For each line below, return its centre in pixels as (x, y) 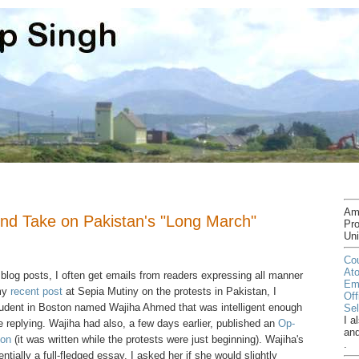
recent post (36, 291)
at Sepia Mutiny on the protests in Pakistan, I (169, 291)
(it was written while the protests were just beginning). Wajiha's (157, 339)
